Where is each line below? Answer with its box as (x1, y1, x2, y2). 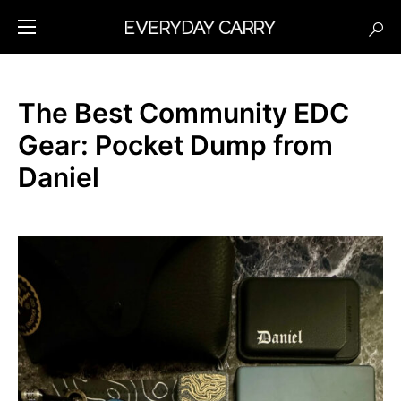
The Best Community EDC (18, 97, 349, 129)
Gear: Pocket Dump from (18, 129, 333, 161)
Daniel (18, 161, 99, 193)
